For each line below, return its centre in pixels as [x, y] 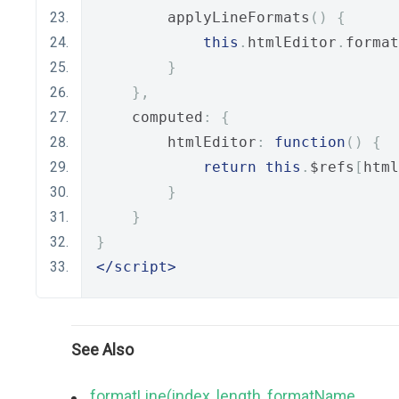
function [310, 142]
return [230, 167]
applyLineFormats [203, 17]
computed [150, 117]
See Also [102, 350]
